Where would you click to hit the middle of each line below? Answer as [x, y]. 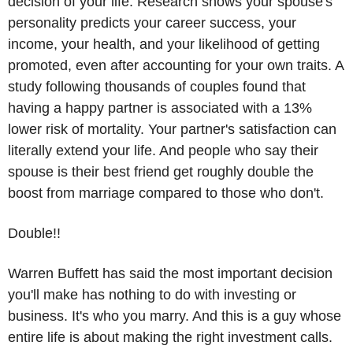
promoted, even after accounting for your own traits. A [176, 66]
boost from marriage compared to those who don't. [166, 193]
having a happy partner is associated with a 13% [160, 108]
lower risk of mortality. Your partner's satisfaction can [172, 130]
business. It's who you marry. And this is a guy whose [175, 316]
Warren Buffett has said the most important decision [170, 274]
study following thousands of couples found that [157, 87]
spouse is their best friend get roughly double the [161, 172]
